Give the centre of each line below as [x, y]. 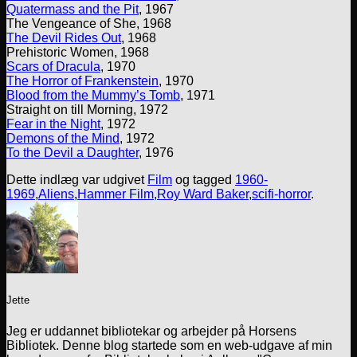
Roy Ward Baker [203, 194]
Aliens [56, 194]
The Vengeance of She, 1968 [89, 24]
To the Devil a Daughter [73, 153]
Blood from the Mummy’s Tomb [93, 96]
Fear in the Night [53, 124]
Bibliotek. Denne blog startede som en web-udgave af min [169, 345]
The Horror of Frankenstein [82, 81]
